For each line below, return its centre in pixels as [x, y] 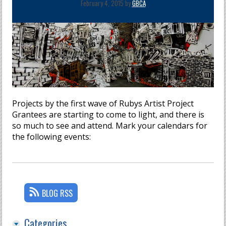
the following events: [52, 137]
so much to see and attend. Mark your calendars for [110, 126]
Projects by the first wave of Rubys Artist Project [103, 104]
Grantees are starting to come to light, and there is [108, 115]
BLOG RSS [58, 193]
